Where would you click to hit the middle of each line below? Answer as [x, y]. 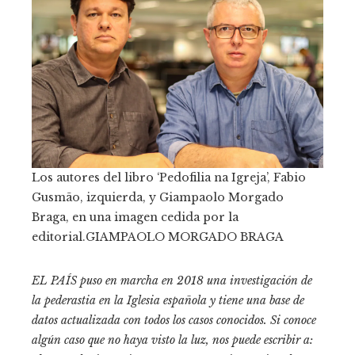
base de [287, 300]
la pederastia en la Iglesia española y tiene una [151, 300]
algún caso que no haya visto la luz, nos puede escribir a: [172, 340]
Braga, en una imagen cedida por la [135, 217]
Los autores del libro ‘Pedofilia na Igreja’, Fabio [169, 177]
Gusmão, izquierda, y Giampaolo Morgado [158, 197]
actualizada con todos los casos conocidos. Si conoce [187, 320]
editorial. [59, 237]
